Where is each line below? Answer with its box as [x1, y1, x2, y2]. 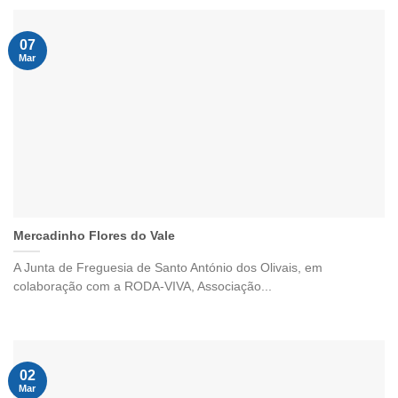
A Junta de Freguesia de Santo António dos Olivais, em [13, 261, 322, 275]
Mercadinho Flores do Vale [13, 229, 175, 243]
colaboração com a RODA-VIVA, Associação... [13, 280, 272, 294]
